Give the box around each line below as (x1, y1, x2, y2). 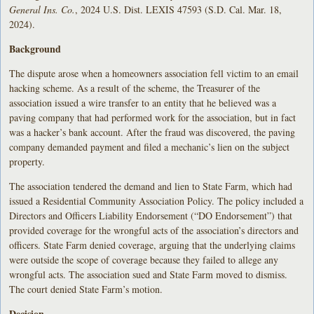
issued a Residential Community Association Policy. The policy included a (9, 193, 304, 207)
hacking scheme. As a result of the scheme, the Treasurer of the (9, 81, 261, 95)
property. (9, 154, 46, 168)
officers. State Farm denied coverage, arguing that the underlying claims (9, 238, 296, 252)
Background (9, 41, 62, 56)
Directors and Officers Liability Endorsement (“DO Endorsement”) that (9, 208, 293, 222)
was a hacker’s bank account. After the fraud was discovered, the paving (9, 125, 296, 139)
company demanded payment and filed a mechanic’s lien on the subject (9, 139, 290, 153)
